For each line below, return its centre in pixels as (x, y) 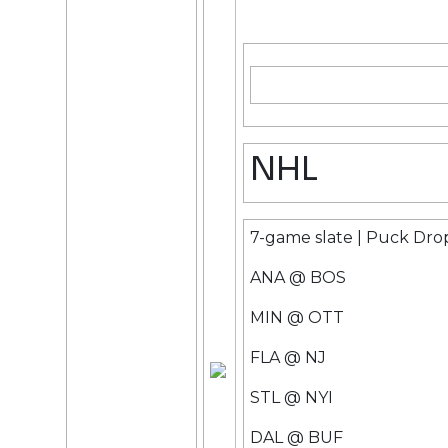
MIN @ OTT (296, 317)
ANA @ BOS (297, 277)
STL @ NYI (291, 397)
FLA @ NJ (287, 357)
